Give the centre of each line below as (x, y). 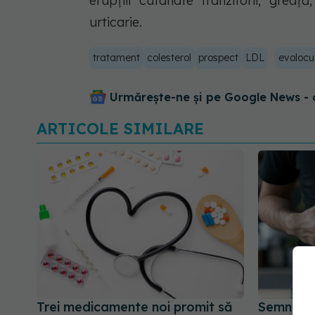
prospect (218, 57)
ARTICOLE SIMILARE (120, 128)
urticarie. (116, 22)
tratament (116, 57)
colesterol (169, 57)
